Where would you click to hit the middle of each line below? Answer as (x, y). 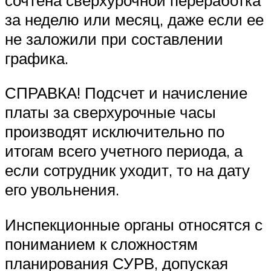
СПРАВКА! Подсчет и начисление (126, 93)
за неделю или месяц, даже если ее (134, 19)
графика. (37, 58)
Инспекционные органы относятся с (134, 224)
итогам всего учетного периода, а (124, 151)
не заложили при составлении (114, 38)
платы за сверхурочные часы (110, 112)
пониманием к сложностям (101, 243)
